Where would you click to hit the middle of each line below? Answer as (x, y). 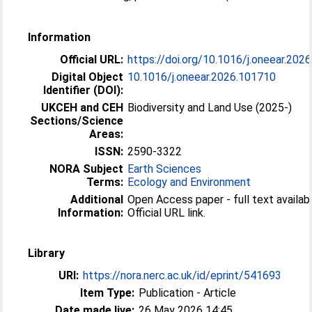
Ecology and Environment (189, 182)
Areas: (107, 134)
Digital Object (88, 77)
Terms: (105, 182)
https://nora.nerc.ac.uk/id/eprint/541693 (182, 275)
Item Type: (108, 292)
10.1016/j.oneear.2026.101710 (202, 77)
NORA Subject (87, 169)
